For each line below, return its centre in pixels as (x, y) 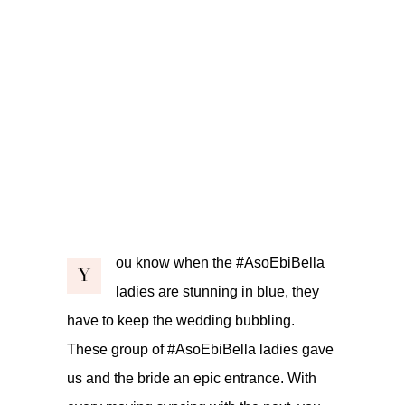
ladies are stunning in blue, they (217, 291)
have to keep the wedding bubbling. (181, 320)
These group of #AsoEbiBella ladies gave (200, 349)
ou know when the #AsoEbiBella (220, 262)
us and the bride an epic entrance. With (192, 378)
